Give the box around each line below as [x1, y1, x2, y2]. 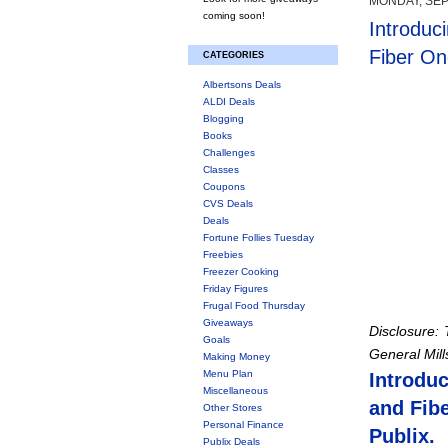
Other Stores [203, 402, 262, 413]
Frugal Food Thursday [203, 300, 305, 311]
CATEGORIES [203, 50, 264, 60]
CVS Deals [203, 198, 253, 209]
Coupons [203, 181, 245, 192]
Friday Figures [203, 283, 268, 294]
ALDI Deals [203, 96, 255, 107]
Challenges [203, 147, 255, 158]
